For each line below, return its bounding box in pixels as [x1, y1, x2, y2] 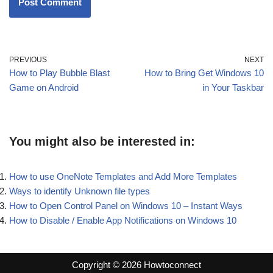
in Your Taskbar [202, 82, 264, 93]
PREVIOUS [9, 55, 47, 64]
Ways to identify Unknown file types [9, 185, 150, 196]
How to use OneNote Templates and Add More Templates [9, 171, 237, 182]
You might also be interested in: [9, 134, 195, 148]
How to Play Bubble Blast [9, 67, 110, 78]
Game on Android [9, 82, 79, 93]
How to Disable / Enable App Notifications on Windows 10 [9, 214, 236, 225]
